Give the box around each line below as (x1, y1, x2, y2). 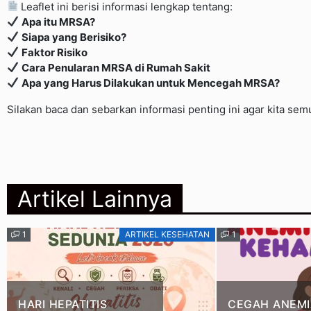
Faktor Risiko (22, 45, 88, 59)
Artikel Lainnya (17, 185, 172, 212)
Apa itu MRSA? (22, 15, 96, 28)
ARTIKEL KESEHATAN (125, 228, 210, 239)
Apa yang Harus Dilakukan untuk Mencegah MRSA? (22, 76, 280, 90)
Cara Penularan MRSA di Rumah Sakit (22, 60, 211, 74)
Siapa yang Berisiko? (22, 30, 127, 44)
